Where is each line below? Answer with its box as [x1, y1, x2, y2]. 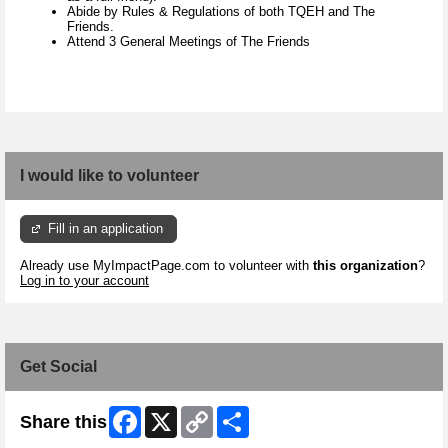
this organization [313, 257, 418, 273]
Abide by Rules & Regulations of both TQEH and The [67, 4, 375, 20]
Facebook [141, 405, 198, 421]
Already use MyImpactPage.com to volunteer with [20, 257, 313, 273]
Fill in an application [48, 221, 164, 237]
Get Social [20, 357, 97, 375]
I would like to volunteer [20, 167, 199, 185]
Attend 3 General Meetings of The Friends [67, 34, 310, 50]
